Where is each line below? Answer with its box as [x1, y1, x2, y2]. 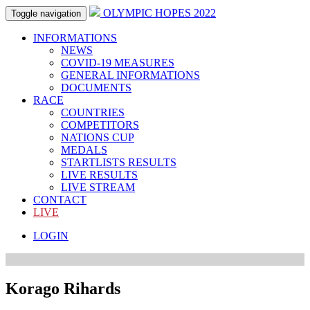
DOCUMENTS [61, 82, 131, 93]
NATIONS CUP [61, 131, 134, 143]
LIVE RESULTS [61, 169, 138, 181]
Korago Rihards [6, 279, 120, 298]
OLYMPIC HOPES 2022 [100, 7, 216, 19]
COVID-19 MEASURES [61, 57, 174, 69]
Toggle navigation [11, 8, 81, 19]
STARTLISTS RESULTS [61, 156, 176, 168]
